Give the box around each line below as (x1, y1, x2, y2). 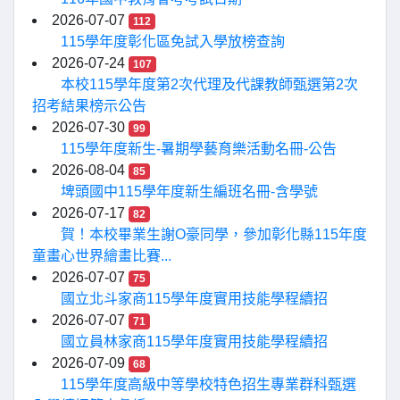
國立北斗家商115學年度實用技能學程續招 (61, 291, 328, 306)
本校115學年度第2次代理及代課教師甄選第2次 (61, 77, 358, 92)
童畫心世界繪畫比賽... (32, 248, 171, 263)
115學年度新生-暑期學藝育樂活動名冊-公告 (61, 141, 337, 156)
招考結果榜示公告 (32, 98, 146, 113)
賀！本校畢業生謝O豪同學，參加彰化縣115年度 (61, 227, 367, 242)
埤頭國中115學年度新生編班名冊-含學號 (61, 184, 318, 199)
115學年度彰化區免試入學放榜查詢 (61, 34, 285, 49)
